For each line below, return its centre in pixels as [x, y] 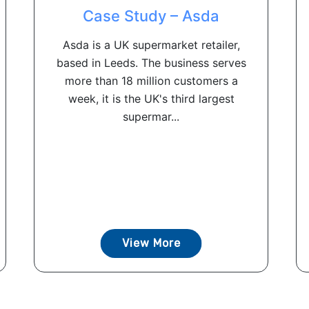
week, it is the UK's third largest [151, 99]
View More [151, 243]
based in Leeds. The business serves [151, 63]
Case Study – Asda [151, 16]
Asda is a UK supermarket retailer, [151, 45]
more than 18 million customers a [151, 81]
